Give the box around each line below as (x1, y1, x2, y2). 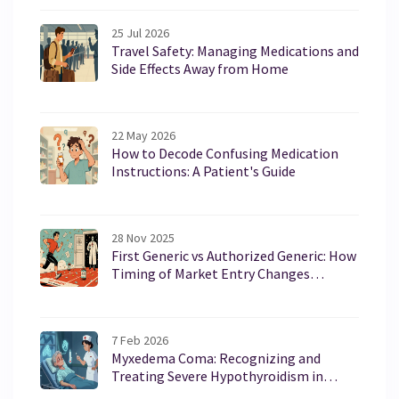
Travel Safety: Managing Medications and (111, 41, 359, 60)
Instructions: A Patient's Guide (111, 161, 296, 180)
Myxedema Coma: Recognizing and (111, 348, 321, 367)
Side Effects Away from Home (111, 59, 289, 77)
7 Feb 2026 (111, 331, 168, 348)
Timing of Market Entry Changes (111, 264, 310, 282)
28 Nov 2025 (111, 229, 175, 246)
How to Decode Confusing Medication (111, 143, 338, 162)
